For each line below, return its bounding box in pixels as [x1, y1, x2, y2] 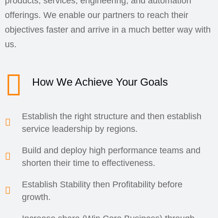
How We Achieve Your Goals [32, 75, 168, 88]
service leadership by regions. [22, 124, 138, 134]
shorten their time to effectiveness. [22, 158, 155, 168]
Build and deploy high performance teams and [22, 145, 200, 155]
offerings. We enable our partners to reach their [5, 10, 188, 20]
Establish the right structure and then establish [22, 111, 201, 121]
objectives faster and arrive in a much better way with [5, 25, 211, 35]
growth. [22, 192, 51, 202]
